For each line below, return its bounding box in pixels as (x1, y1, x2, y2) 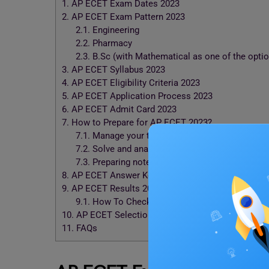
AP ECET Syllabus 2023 (69, 64, 165, 76)
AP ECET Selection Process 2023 (74, 210, 210, 221)
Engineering (89, 25, 142, 36)
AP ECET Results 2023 (69, 183, 162, 195)
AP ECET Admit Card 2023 (69, 104, 177, 115)
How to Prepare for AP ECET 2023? (69, 117, 212, 128)
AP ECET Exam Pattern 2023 (69, 11, 185, 23)
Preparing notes (89, 157, 158, 168)
